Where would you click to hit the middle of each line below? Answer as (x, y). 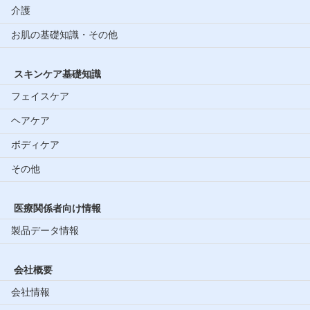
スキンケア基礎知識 (57, 74)
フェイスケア (40, 96)
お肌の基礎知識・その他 (64, 34)
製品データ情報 (45, 230)
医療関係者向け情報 (57, 208)
